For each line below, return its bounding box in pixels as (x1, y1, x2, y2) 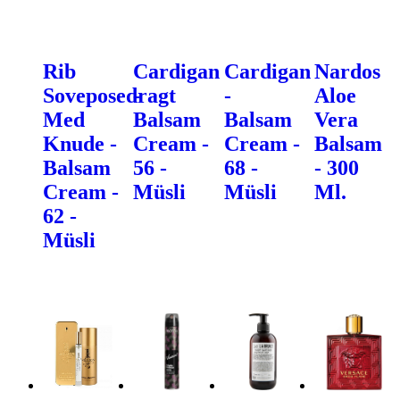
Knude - (43, 131, 117, 155)
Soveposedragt (43, 83, 176, 107)
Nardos (313, 59, 380, 83)
